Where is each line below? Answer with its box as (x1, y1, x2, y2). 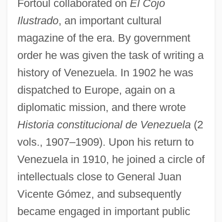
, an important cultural (58, 14, 162, 27)
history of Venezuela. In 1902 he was (17, 66, 193, 79)
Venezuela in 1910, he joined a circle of (17, 153, 205, 166)
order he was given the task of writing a (17, 49, 204, 61)
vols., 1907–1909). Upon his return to (17, 135, 194, 148)
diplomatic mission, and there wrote (17, 101, 186, 113)
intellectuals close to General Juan (17, 170, 181, 183)
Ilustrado (17, 14, 58, 27)
